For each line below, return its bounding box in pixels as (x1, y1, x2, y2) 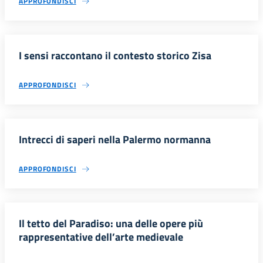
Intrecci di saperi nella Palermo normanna (19, 131, 211, 148)
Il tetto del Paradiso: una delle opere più (19, 215, 203, 232)
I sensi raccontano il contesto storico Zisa (19, 48, 211, 64)
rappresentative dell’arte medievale (19, 229, 183, 245)
